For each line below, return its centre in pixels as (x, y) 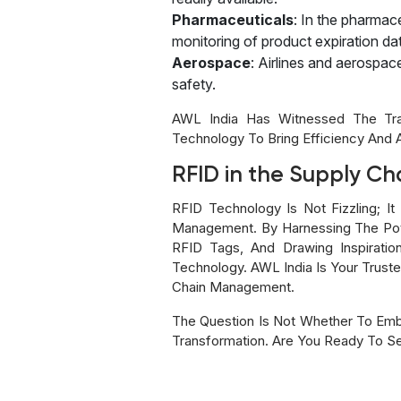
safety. (194, 84)
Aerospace (211, 62)
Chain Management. (233, 286)
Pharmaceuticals (233, 19)
